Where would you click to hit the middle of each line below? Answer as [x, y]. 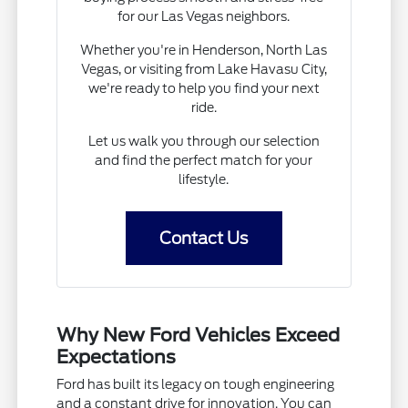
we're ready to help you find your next [204, 88]
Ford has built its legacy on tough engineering [196, 384]
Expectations [117, 357]
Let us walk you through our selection [204, 141]
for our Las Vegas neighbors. [204, 16]
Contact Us [204, 238]
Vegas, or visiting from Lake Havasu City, [204, 69]
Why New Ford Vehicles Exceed [199, 335]
